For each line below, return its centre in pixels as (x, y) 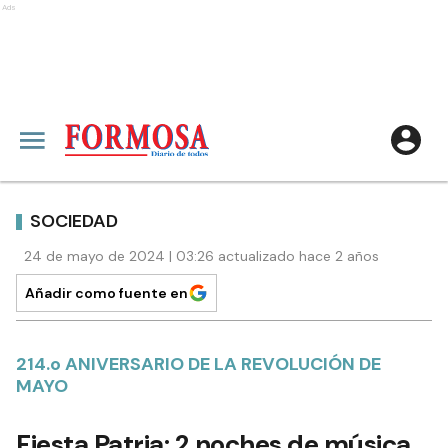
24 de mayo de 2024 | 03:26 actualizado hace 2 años (201, 256)
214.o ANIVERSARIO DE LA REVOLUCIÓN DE (198, 364)
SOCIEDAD (74, 220)
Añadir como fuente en (106, 293)
